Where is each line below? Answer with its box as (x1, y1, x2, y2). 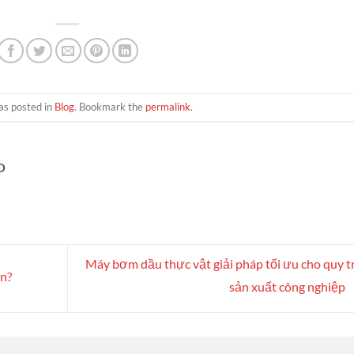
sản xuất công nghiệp (228, 278, 348, 294)
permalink (145, 100, 190, 114)
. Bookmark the (73, 100, 145, 114)
